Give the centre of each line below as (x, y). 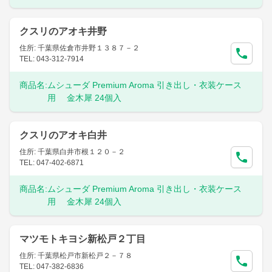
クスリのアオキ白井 (63, 135)
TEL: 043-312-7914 (52, 59)
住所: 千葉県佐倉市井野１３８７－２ (80, 48)
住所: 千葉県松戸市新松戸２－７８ (76, 256)
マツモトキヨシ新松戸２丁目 (83, 239)
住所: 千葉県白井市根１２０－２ (72, 152)
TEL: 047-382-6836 (52, 267)
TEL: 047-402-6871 (52, 163)
